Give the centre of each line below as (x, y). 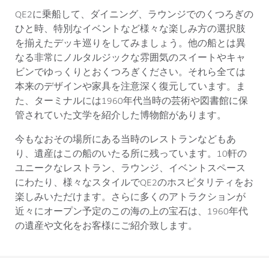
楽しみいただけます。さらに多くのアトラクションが (130, 198)
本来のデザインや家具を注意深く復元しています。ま (130, 87)
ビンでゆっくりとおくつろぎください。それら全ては (130, 73)
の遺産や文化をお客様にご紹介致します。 (106, 226)
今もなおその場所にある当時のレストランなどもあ (125, 140)
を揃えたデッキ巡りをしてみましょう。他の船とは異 (130, 44)
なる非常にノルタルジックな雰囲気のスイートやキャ (130, 58)
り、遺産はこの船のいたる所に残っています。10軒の (131, 154)
